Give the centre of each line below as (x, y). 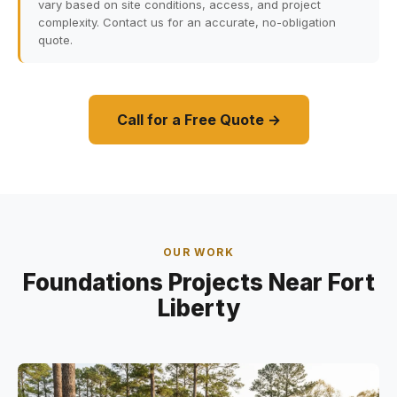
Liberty (198, 308)
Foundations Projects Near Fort (198, 282)
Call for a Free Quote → (198, 120)
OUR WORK (198, 252)
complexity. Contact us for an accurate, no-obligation (187, 22)
